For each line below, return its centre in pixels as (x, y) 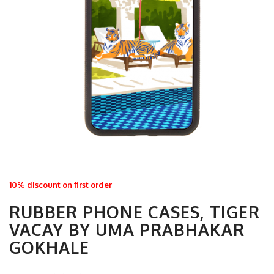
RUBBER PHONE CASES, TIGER (135, 212)
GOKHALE (49, 247)
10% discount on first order (61, 185)
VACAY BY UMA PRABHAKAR (127, 229)
